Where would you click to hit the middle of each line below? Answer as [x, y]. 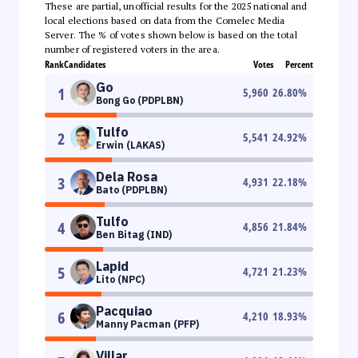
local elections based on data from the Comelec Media [165, 20]
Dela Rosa [127, 176]
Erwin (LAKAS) [130, 145]
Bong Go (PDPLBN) [139, 100]
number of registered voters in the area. [132, 49]
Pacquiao [124, 310]
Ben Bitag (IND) [134, 234]
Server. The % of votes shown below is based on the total [171, 34]
